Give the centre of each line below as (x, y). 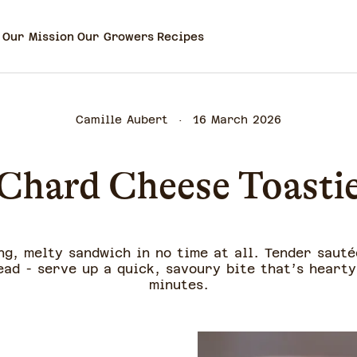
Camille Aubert (122, 120)
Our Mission (38, 36)
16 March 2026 (237, 120)
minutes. (178, 285)
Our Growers (116, 36)
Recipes (180, 36)
